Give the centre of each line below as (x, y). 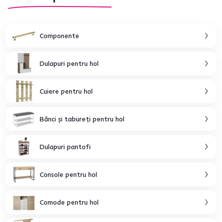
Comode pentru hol (69, 202)
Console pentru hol (68, 174)
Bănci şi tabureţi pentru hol (82, 119)
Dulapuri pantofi (65, 146)
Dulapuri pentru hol (69, 63)
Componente (59, 35)
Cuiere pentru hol (66, 91)
